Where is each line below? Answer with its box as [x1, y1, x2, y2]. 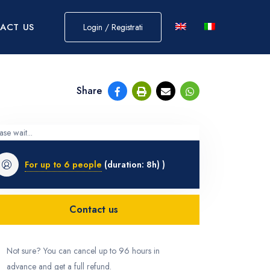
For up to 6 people [25, 158, 102, 171]
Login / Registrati [83, 20, 143, 33]
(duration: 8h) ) [102, 158, 165, 171]
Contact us [69, 202, 119, 217]
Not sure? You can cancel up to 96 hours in [7, 245, 160, 257]
